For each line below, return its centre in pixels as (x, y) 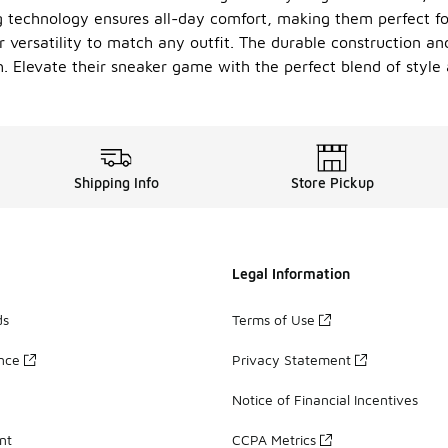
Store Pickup (332, 182)
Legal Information (291, 273)
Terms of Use (273, 319)
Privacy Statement (291, 359)
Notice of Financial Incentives (325, 399)
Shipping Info (116, 182)
